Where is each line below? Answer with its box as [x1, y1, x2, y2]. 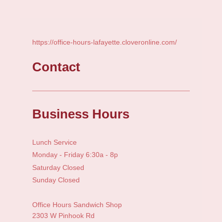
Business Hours [32, 107, 129, 122]
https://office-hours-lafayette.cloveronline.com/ [32, 38, 177, 47]
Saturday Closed [32, 163, 84, 171]
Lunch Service [32, 138, 77, 146]
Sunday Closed [32, 176, 80, 184]
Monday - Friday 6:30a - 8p [32, 151, 118, 159]
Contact [32, 59, 80, 75]
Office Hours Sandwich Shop [32, 200, 122, 209]
